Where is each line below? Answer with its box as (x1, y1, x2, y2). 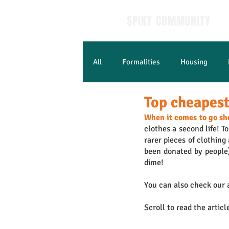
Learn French (113, 98, 157, 107)
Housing (180, 57, 208, 66)
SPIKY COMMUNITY (127, 13, 211, 29)
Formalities (122, 57, 160, 66)
